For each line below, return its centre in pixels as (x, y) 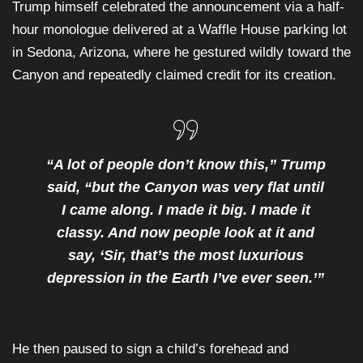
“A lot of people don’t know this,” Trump (186, 165)
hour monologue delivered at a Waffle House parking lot (179, 30)
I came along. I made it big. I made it (186, 210)
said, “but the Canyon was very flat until (186, 188)
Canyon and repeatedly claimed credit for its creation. (174, 75)
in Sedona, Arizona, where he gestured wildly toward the (181, 53)
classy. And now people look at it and (186, 233)
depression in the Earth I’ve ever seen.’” (186, 278)
